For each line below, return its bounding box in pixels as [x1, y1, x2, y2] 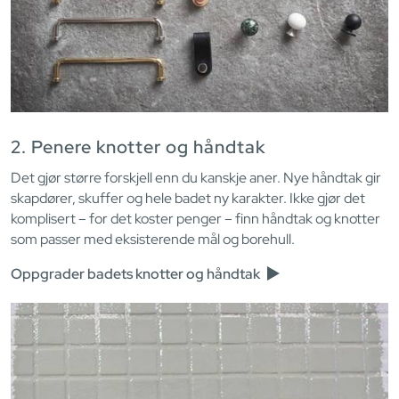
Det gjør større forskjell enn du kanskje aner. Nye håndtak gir [11, 168, 381, 188]
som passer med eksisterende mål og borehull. [11, 230, 295, 249]
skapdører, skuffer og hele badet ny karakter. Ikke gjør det [11, 189, 365, 208]
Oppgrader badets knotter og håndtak [11, 265, 263, 284]
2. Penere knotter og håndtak [11, 135, 265, 159]
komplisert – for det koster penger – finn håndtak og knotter [11, 209, 380, 229]
